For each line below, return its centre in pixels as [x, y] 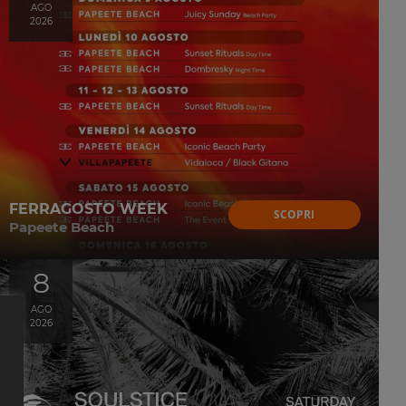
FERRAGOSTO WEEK [88, 208]
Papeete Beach [62, 227]
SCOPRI [295, 214]
